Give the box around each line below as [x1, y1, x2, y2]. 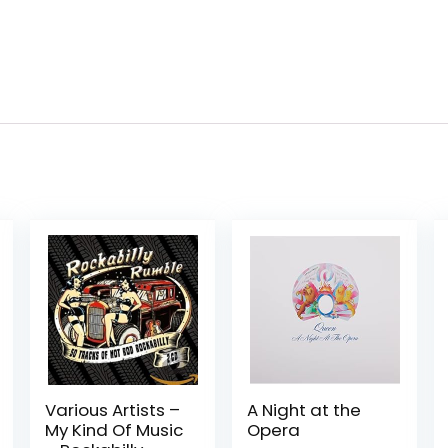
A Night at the [247, 398, 362, 422]
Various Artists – [44, 398, 180, 422]
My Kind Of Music [44, 418, 183, 442]
